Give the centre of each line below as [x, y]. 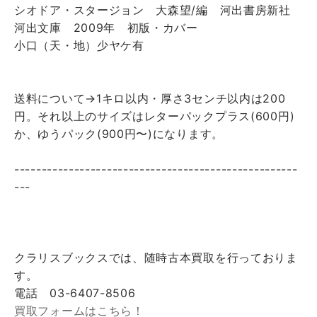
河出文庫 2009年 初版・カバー [106, 28]
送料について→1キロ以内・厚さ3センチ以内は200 [150, 99]
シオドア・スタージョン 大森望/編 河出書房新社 [158, 10]
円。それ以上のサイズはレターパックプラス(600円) [155, 116]
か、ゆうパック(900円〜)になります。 [119, 134]
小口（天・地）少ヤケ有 [79, 46]
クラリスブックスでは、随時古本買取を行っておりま [156, 258]
